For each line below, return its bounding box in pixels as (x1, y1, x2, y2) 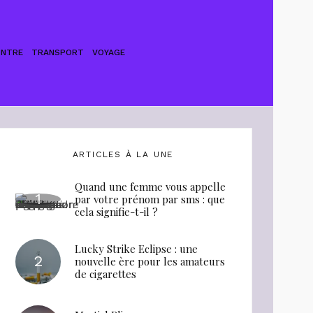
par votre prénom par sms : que (75, 191, 225, 206)
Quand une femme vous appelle (75, 179, 226, 194)
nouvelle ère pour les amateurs (75, 254, 225, 268)
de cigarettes (75, 267, 136, 281)
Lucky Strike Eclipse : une (75, 242, 198, 256)
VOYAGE (92, 48, 125, 58)
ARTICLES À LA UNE (72, 149, 174, 159)
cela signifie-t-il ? (75, 204, 158, 219)
